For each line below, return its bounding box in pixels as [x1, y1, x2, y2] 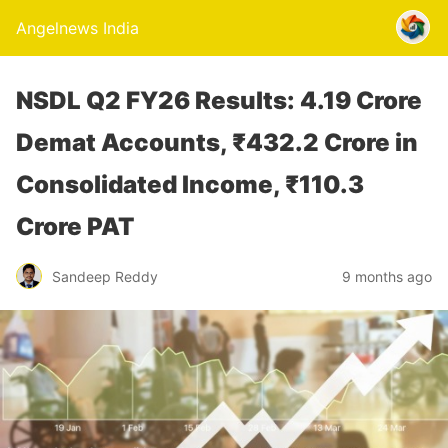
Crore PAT [16, 212, 134, 241]
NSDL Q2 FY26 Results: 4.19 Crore [16, 86, 422, 115]
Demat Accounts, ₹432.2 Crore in [16, 128, 418, 157]
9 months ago [342, 267, 432, 285]
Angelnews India [16, 18, 139, 38]
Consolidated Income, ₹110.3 [16, 170, 364, 199]
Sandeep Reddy [52, 267, 158, 285]
